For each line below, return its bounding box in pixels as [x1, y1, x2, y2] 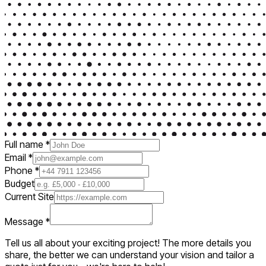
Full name [5, 138, 46, 150]
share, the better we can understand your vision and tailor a [5, 248, 254, 261]
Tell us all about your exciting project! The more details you [5, 236, 251, 249]
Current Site [5, 190, 54, 202]
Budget [5, 177, 34, 189]
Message [5, 215, 46, 227]
